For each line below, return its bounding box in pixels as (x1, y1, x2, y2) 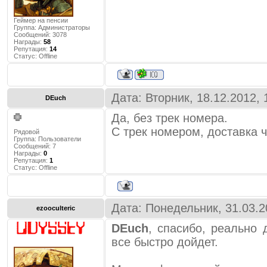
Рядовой (14, 128, 39, 135)
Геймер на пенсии (14, 17, 68, 24)
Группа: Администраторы (14, 24, 90, 31)
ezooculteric (36, 204, 75, 212)
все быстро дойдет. (111, 235, 218, 249)
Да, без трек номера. (111, 111, 228, 125)
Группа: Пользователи (14, 135, 81, 142)
